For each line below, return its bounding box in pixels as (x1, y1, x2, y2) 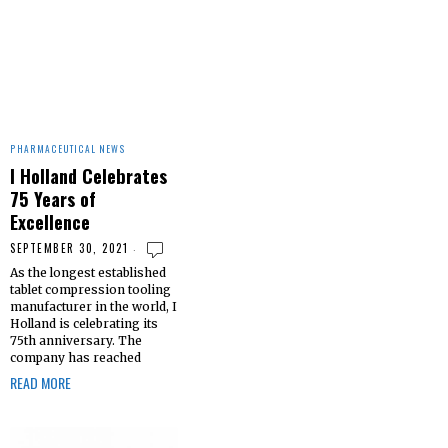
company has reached (10, 349, 141, 365)
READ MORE (10, 371, 71, 393)
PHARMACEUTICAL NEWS (10, 141, 126, 156)
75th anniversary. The (10, 332, 142, 348)
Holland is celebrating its (10, 315, 158, 331)
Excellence (10, 207, 90, 235)
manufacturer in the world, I (10, 298, 177, 314)
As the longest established (10, 264, 166, 280)
